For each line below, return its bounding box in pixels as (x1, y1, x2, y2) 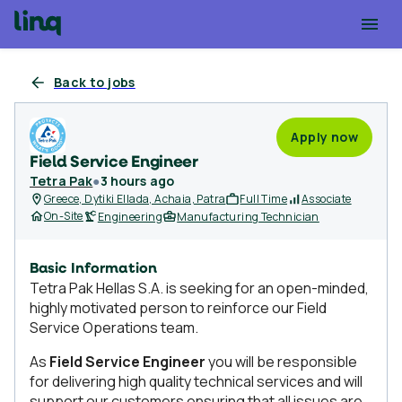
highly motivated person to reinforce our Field (30, 298, 327, 318)
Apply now (291, 128, 358, 145)
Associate (301, 191, 352, 206)
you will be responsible (205, 352, 357, 371)
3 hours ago (100, 172, 175, 189)
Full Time (240, 191, 288, 206)
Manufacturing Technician (177, 209, 319, 224)
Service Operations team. (30, 318, 198, 337)
